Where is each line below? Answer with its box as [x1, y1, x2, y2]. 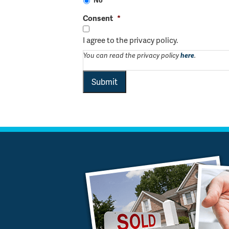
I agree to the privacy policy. [83, 34, 178, 45]
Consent [83, 12, 113, 24]
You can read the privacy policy [83, 51, 180, 60]
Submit [91, 75, 118, 87]
